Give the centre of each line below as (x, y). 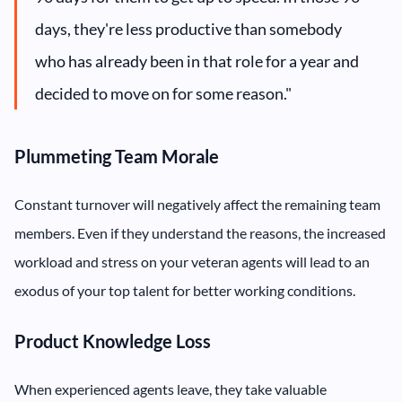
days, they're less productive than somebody (188, 29)
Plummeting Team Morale (117, 157)
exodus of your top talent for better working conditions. (185, 291)
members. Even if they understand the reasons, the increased (200, 233)
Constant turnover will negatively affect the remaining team (197, 205)
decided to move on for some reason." (163, 94)
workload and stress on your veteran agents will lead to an (192, 262)
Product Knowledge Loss (113, 341)
